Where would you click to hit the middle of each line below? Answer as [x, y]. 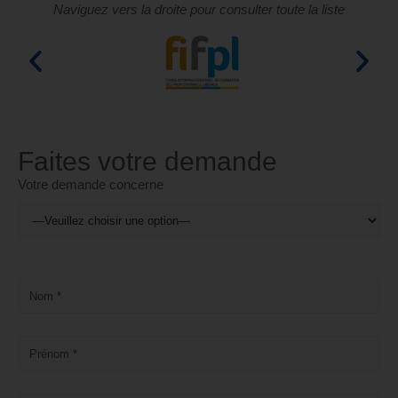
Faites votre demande [147, 162]
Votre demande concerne [91, 185]
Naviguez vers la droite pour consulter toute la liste [199, 10]
